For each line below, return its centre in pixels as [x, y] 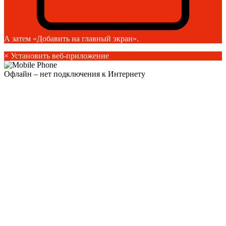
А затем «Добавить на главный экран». [71, 39]
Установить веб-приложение [59, 56]
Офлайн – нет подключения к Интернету [75, 74]
